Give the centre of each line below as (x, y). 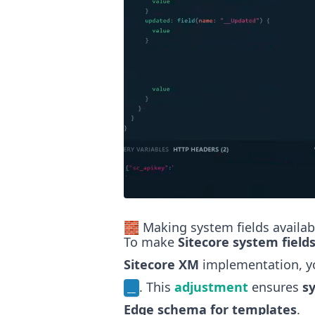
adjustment (211, 287)
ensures (275, 287)
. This (157, 287)
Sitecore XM (161, 265)
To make (151, 242)
